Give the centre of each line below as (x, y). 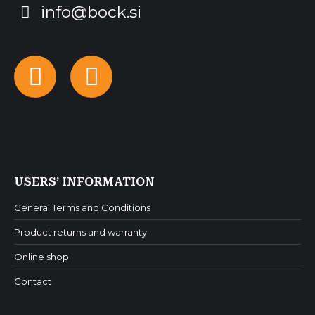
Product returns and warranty (81, 232)
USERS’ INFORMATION (84, 182)
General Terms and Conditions (82, 207)
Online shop (41, 257)
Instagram (141, 88)
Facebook (83, 88)
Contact (33, 281)
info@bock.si (89, 12)
